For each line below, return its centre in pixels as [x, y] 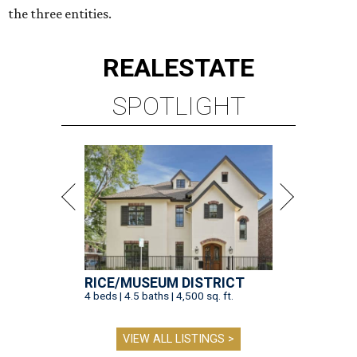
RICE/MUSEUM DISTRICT [165, 283]
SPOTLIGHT [178, 106]
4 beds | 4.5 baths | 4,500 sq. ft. [159, 296]
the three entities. [60, 14]
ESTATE [209, 68]
